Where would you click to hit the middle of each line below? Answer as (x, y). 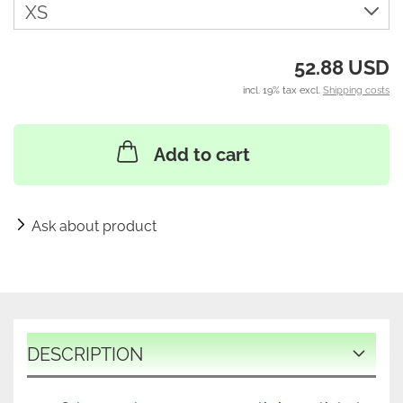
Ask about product (94, 226)
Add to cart (201, 155)
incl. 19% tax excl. (283, 90)
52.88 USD (342, 67)
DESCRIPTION (85, 354)
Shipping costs (356, 90)
